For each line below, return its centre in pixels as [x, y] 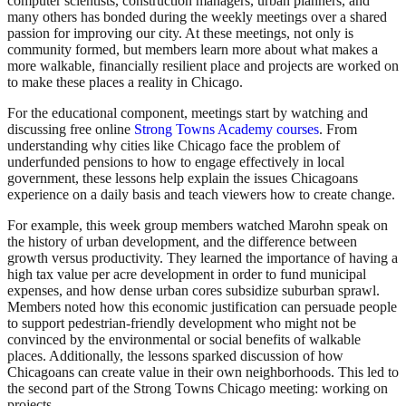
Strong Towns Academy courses [227, 130]
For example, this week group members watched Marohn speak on [198, 226]
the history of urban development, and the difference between [182, 242]
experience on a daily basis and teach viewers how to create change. [203, 195]
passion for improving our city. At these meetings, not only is [180, 34]
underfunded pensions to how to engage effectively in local [176, 162]
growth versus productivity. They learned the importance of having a [203, 258]
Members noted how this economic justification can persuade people [202, 307]
